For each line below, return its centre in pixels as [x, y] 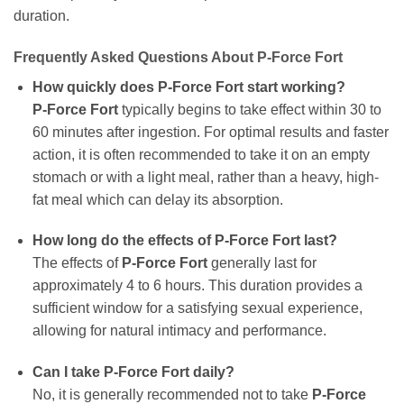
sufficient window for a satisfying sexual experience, [197, 308]
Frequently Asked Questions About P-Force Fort [178, 57]
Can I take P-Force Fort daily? [133, 372]
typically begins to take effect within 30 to [249, 109]
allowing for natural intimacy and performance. [179, 331]
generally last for [262, 263]
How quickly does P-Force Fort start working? [188, 87]
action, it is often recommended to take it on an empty [201, 154]
